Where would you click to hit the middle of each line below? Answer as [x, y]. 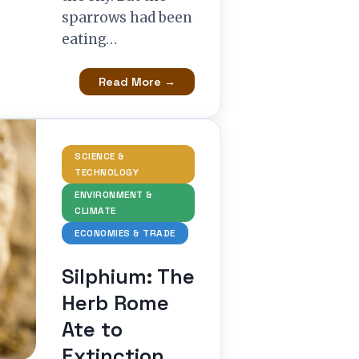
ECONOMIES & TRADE [125, 233]
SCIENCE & [100, 156]
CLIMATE [95, 211]
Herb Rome [115, 303]
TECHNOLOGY [107, 172]
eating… [89, 39]
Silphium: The [128, 276]
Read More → [137, 82]
